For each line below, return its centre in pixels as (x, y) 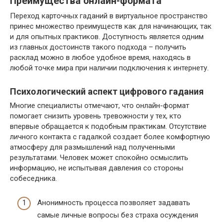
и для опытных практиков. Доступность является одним (107, 37)
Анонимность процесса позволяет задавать (114, 202)
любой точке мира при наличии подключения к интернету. (109, 68)
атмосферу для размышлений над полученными (92, 147)
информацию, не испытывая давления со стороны (97, 168)
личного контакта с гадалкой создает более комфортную (110, 137)
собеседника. (33, 178)
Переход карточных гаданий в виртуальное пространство (109, 16)
